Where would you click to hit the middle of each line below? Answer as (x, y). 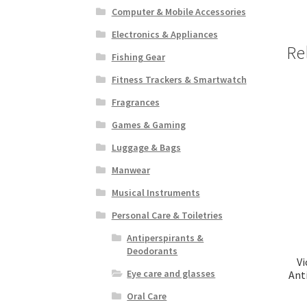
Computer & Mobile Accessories (179, 11)
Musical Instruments (156, 192)
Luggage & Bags (146, 147)
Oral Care (147, 296)
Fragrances (135, 102)
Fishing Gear (138, 57)
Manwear (131, 170)
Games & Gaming (148, 124)
